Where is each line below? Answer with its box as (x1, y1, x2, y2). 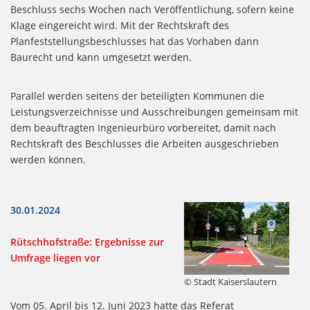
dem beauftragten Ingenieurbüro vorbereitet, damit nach (10, 121, 276, 135)
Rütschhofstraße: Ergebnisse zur (10, 235, 164, 249)
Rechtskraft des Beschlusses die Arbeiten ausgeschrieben (10, 137, 279, 151)
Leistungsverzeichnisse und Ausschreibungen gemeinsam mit (10, 105, 298, 119)
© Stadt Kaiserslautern (183, 275, 277, 288)
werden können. (10, 153, 86, 167)
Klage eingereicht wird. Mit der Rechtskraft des (10, 19, 229, 33)
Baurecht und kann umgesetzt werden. (10, 51, 192, 64)
